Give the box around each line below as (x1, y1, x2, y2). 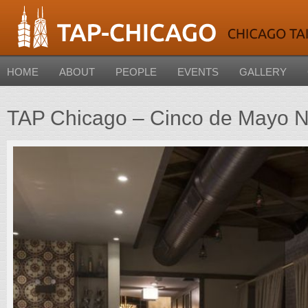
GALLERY (239, 66, 287, 78)
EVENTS (177, 66, 219, 78)
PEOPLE (115, 66, 157, 78)
